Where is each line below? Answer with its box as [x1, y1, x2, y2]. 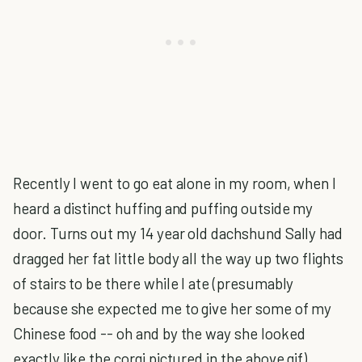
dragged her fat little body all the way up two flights [13, 249, 343, 267]
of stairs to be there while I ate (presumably [13, 274, 294, 293]
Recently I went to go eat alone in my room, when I [13, 174, 337, 192]
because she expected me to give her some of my [13, 299, 332, 318]
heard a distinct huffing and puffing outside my [13, 199, 314, 217]
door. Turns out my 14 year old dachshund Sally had [13, 224, 343, 242]
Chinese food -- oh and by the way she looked [13, 324, 305, 343]
